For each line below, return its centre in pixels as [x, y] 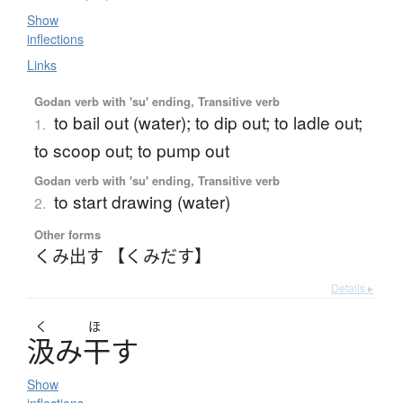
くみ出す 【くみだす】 [122, 255]
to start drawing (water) [142, 201]
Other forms [67, 235]
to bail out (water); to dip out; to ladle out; [208, 122]
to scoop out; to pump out [131, 150]
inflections [55, 39]
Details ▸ [352, 288]
